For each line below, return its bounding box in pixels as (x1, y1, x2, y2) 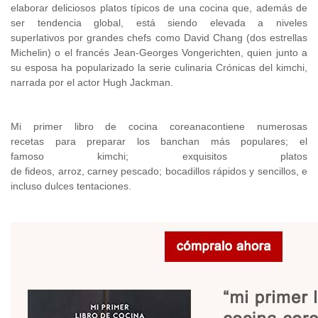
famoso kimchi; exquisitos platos (11, 150, 307, 162)
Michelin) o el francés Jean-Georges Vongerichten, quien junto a (11, 46, 307, 58)
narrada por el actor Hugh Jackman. (11, 76, 173, 88)
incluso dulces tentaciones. (11, 180, 131, 192)
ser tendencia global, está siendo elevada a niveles (11, 16, 307, 28)
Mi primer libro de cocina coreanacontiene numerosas (11, 120, 307, 132)
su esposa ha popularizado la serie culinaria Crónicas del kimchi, (11, 61, 307, 73)
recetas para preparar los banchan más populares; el (11, 135, 307, 147)
